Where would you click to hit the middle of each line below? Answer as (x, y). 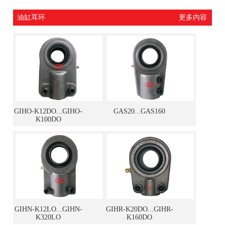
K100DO (48, 119)
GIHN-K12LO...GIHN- (48, 209)
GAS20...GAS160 (140, 111)
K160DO (140, 217)
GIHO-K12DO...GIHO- (48, 111)
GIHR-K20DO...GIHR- (139, 209)
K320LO (48, 217)
